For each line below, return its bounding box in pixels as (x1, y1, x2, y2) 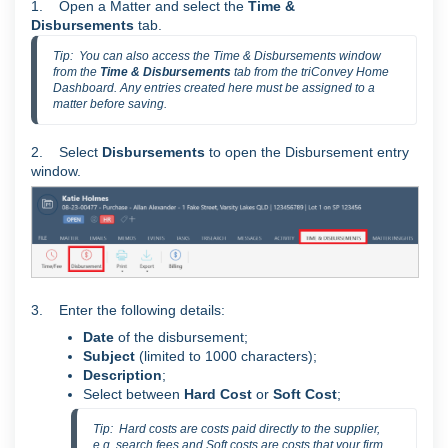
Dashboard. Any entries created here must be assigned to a (53, 81, 375, 95)
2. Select (31, 144, 102, 160)
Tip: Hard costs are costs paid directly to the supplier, (93, 421, 380, 436)
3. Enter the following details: (31, 301, 225, 318)
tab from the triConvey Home (234, 65, 389, 79)
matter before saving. (53, 97, 167, 111)
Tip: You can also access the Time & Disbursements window (53, 49, 381, 63)
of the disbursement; (118, 328, 252, 345)
